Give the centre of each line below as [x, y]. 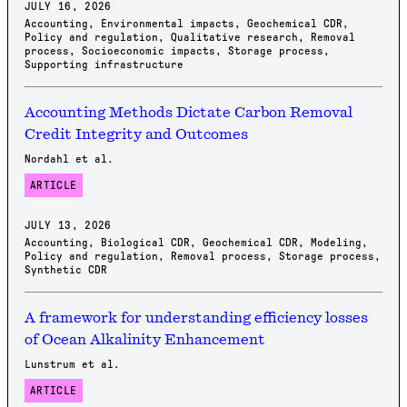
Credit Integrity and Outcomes [136, 134]
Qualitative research [234, 37]
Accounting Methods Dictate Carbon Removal [189, 113]
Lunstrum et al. [72, 364]
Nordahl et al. [69, 159]
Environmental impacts [168, 24]
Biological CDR [145, 243]
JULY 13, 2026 [68, 225]
